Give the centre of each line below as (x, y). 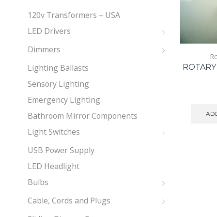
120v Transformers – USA (74, 15)
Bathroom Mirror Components (83, 116)
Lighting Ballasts (58, 68)
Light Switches (54, 132)
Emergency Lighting (64, 100)
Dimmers (44, 49)
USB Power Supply (61, 150)
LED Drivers (49, 31)
